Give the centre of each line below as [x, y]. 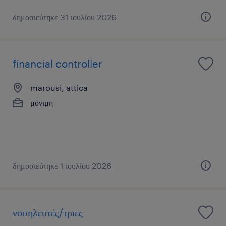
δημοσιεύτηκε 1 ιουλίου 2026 [62, 165]
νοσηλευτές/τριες [48, 212]
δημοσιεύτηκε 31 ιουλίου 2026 [65, 17]
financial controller [58, 63]
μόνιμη [42, 102]
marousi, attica [59, 87]
